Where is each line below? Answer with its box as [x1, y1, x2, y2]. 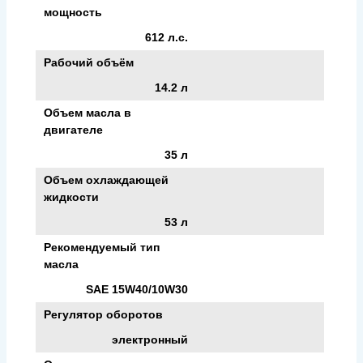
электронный [112, 332, 188, 346]
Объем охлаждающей [44, 173, 169, 186]
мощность [44, 5, 102, 19]
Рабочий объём [44, 55, 134, 69]
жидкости [44, 190, 99, 203]
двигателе [44, 122, 103, 136]
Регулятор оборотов [44, 307, 163, 321]
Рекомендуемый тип [44, 240, 160, 254]
